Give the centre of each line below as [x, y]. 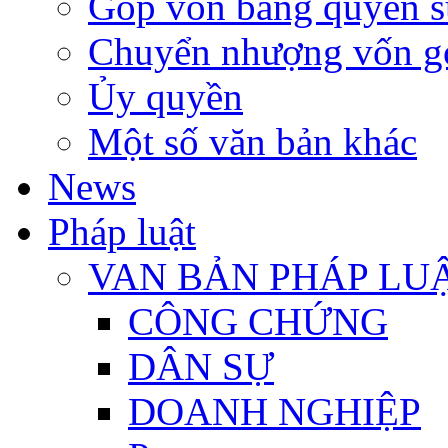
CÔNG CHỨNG [258, 321]
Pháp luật [122, 231]
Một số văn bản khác [252, 141]
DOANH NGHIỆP [274, 411]
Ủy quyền [165, 96]
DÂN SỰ [201, 366]
